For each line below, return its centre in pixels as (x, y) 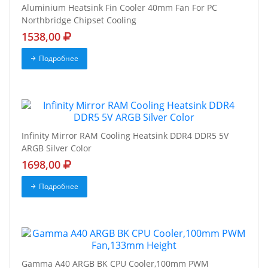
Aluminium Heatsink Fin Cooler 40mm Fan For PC (119, 8)
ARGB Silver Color (57, 148)
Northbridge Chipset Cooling (79, 20)
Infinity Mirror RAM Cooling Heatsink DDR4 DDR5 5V (125, 136)
